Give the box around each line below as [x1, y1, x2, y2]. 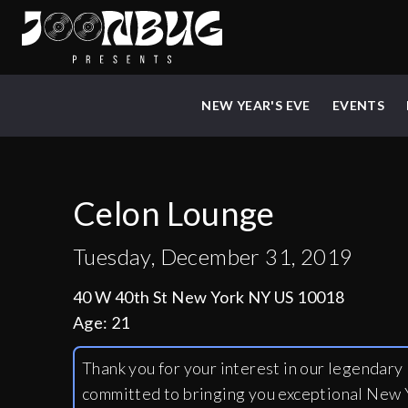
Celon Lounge [73, 193, 275, 234]
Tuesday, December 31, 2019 [73, 243, 353, 270]
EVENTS [331, 97, 385, 114]
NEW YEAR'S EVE [201, 97, 311, 114]
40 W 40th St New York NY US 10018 [73, 287, 345, 308]
